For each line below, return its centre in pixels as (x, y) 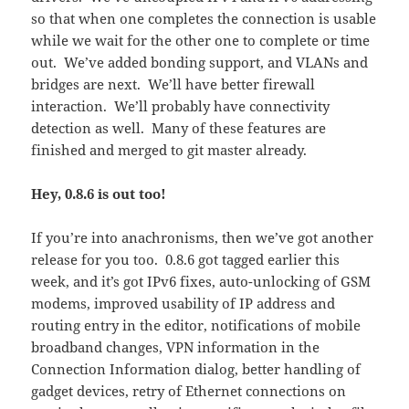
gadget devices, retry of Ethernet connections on (189, 390)
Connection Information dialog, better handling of (196, 368)
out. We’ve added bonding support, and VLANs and (200, 62)
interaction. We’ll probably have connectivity (181, 105)
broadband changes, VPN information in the (176, 346)
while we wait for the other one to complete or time (201, 40)
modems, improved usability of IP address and (184, 303)
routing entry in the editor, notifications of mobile (196, 325)
